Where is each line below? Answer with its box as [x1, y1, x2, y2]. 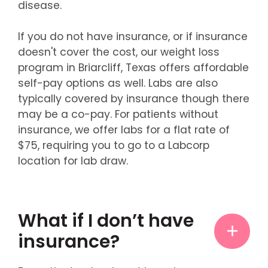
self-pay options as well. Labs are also [17, 75, 218, 90]
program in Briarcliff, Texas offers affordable [17, 60, 249, 75]
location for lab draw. [17, 153, 128, 168]
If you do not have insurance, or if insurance [17, 29, 248, 44]
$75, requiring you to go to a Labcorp [17, 138, 209, 153]
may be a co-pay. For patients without [17, 106, 218, 121]
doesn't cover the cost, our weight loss [17, 44, 220, 59]
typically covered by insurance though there [17, 91, 249, 106]
